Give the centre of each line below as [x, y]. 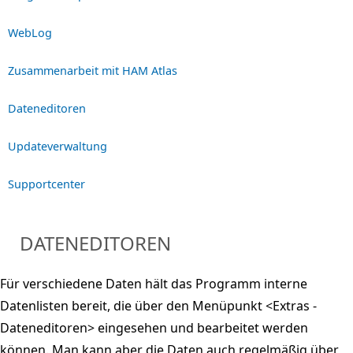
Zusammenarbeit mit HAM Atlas [93, 70]
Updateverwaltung [58, 146]
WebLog [30, 32]
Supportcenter [46, 184]
